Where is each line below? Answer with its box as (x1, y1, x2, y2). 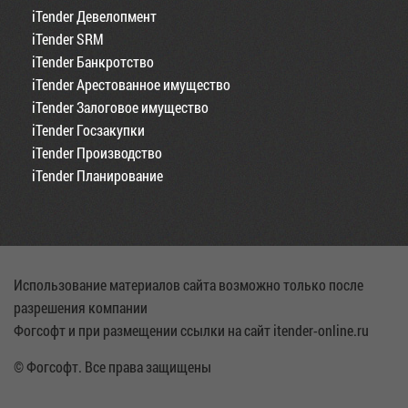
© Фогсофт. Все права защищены (14, 356, 211, 376)
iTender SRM (32, 28, 104, 48)
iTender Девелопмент (32, 5, 157, 25)
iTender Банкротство (32, 51, 154, 71)
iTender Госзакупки (32, 119, 145, 139)
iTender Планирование (32, 165, 163, 185)
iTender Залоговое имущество (32, 97, 209, 117)
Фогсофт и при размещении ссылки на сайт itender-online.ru (14, 320, 369, 340)
